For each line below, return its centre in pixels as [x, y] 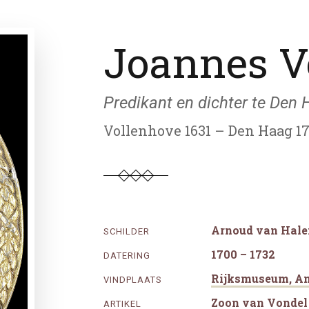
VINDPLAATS [132, 280]
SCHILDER [126, 231]
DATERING [127, 256]
